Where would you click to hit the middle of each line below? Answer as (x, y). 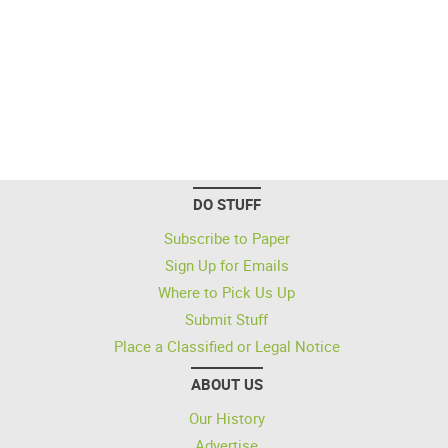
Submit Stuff (226, 319)
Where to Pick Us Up (226, 292)
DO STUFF (226, 204)
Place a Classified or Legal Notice (226, 346)
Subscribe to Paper (226, 238)
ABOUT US (226, 384)
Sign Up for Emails (226, 265)
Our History (226, 418)
